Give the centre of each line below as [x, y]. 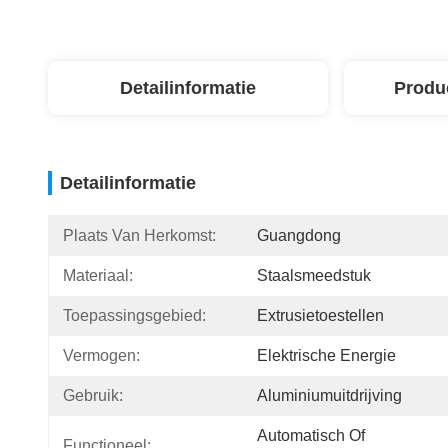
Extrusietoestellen [320, 315]
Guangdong [299, 235]
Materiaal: [98, 275]
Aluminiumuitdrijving [329, 395]
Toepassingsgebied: [134, 315]
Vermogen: [101, 355]
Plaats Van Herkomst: [139, 235]
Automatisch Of [311, 435]
